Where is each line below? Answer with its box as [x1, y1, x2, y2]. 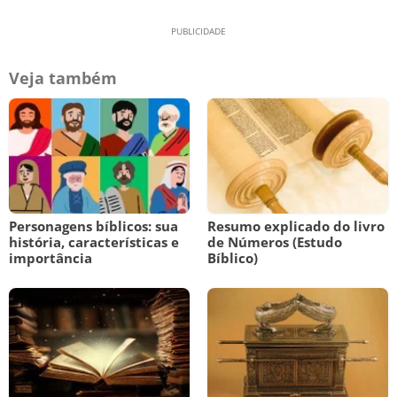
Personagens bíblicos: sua [9, 217, 178, 235]
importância [9, 249, 92, 267]
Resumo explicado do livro [207, 217, 385, 235]
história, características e [9, 233, 179, 251]
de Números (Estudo [207, 233, 342, 251]
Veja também [9, 67, 117, 89]
